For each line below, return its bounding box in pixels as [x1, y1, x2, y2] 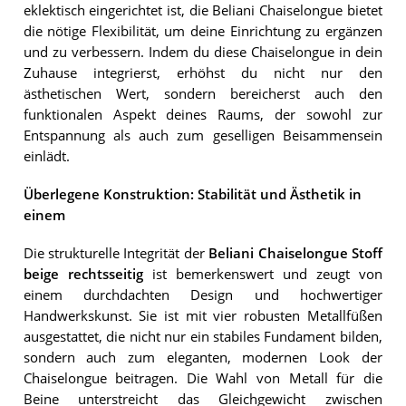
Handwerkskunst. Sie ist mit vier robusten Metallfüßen [23, 307, 382, 325]
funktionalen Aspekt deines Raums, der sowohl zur [23, 105, 382, 123]
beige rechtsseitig [23, 266, 143, 284]
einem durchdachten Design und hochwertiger [23, 286, 382, 304]
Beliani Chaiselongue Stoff [208, 245, 382, 263]
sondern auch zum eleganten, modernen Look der [23, 349, 382, 367]
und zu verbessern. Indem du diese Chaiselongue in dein [23, 43, 382, 61]
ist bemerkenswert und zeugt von [142, 266, 382, 284]
